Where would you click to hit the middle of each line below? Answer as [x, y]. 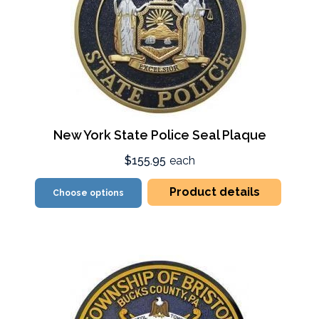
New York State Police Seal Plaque [159, 135]
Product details [214, 192]
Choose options [89, 193]
